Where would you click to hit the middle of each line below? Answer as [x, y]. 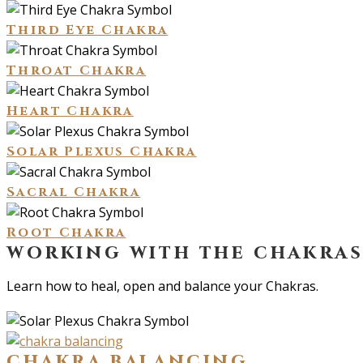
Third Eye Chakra [88, 30]
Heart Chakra [70, 111]
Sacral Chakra [74, 192]
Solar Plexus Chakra [102, 152]
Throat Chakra [77, 71]
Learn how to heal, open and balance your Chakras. [162, 286]
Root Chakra [66, 233]
